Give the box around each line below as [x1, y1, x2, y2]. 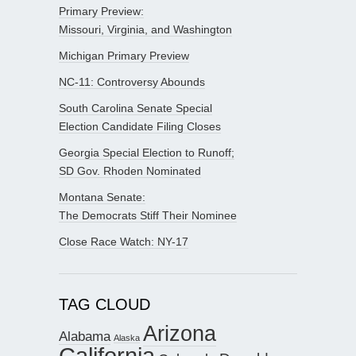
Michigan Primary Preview [59, 48, 189, 62]
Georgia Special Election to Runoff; [59, 145, 234, 159]
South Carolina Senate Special [59, 101, 212, 114]
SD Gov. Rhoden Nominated [59, 164, 201, 177]
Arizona [143, 320, 216, 346]
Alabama [59, 327, 110, 344]
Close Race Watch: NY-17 [59, 234, 188, 248]
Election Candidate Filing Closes [59, 119, 221, 133]
